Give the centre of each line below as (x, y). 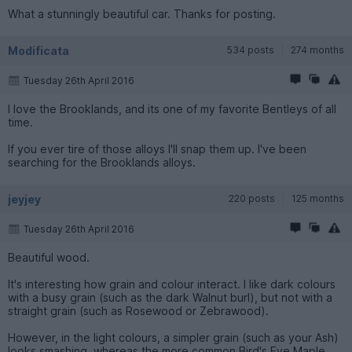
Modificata (38, 50)
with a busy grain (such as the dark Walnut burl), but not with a (170, 297)
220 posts (252, 198)
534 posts (251, 49)
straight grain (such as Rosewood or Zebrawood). (138, 310)
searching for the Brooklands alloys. (102, 162)
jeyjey (24, 199)
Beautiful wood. (49, 257)
